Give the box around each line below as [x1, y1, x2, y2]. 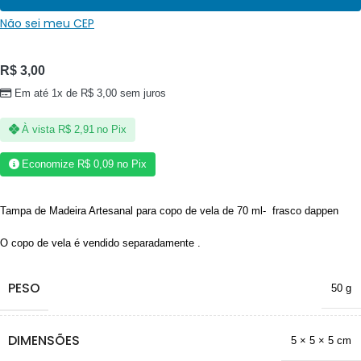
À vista [22, 123, 56, 136]
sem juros [117, 87, 167, 100]
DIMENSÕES [8, 330, 80, 350]
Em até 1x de [15, 87, 81, 100]
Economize [22, 158, 78, 171]
